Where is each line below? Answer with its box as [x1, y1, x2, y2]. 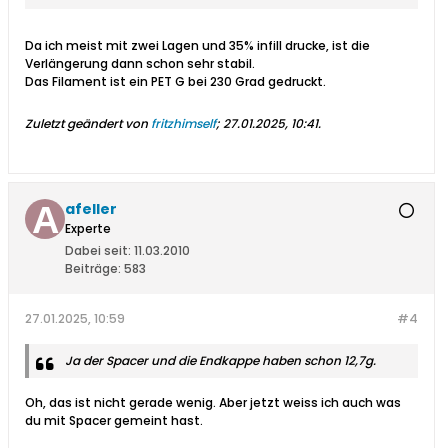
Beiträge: [65, 260, 121, 278]
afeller [65, 199, 117, 220]
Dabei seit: [65, 242, 131, 260]
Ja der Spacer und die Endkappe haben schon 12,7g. [65, 352, 376, 370]
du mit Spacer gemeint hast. [25, 412, 203, 430]
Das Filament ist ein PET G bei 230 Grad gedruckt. [25, 73, 326, 91]
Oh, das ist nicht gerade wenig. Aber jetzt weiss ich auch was [25, 394, 401, 412]
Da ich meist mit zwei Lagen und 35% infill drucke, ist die [25, 37, 370, 55]
